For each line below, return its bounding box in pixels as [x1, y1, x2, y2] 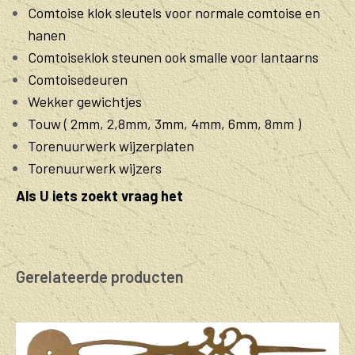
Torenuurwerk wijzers [28, 158, 162, 177]
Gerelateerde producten [16, 267, 184, 287]
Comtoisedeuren [28, 70, 128, 88]
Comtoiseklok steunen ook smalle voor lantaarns [28, 48, 319, 66]
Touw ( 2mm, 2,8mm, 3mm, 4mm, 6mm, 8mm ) [28, 114, 301, 132]
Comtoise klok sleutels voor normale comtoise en [28, 3, 320, 21]
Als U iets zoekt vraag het [16, 187, 183, 205]
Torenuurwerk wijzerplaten [28, 136, 194, 155]
